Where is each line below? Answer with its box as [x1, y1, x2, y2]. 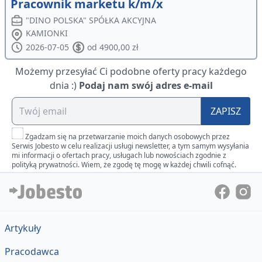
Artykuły [5, 222, 41, 235]
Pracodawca [5, 245, 59, 258]
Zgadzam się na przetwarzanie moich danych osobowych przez [25, 131, 230, 142]
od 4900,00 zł [87, 41, 139, 53]
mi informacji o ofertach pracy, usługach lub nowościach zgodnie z [12, 150, 226, 160]
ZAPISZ [211, 104, 242, 118]
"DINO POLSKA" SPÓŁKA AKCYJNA [26, 14, 157, 26]
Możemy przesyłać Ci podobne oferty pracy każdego [15, 64, 247, 78]
